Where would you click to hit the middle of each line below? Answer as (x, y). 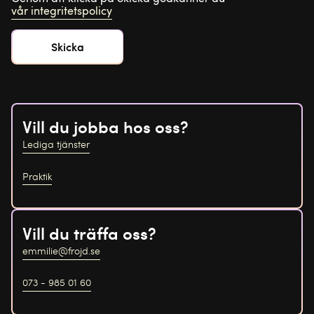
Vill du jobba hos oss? (105, 127)
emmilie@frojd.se (61, 250)
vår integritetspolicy (62, 10)
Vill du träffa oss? (89, 232)
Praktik (37, 176)
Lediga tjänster (56, 144)
